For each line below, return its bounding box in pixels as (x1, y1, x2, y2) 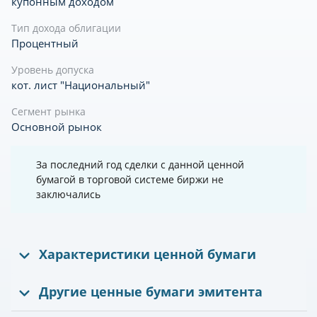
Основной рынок (11, 120, 102, 134)
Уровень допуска (11, 63, 94, 77)
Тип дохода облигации (11, 21, 121, 35)
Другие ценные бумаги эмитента (39, 283, 263, 301)
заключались (36, 188, 100, 202)
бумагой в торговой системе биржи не (36, 173, 224, 187)
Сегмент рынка (11, 105, 86, 119)
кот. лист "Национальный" (11, 78, 150, 93)
